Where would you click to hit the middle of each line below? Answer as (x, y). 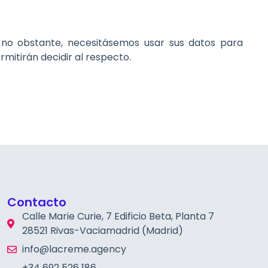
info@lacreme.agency (74, 249)
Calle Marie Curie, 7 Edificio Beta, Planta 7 (118, 216)
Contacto (36, 202)
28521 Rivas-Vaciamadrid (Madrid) (102, 230)
